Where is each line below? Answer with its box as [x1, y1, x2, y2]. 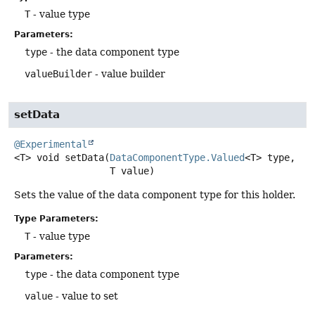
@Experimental [14, 139, 87, 150]
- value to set [53, 290, 118, 302]
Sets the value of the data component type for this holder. [14, 189, 295, 201]
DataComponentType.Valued [110, 152, 245, 164]
